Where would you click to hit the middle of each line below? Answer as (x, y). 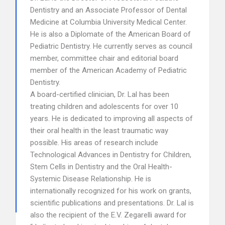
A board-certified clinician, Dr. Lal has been (100, 94)
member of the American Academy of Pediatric (108, 70)
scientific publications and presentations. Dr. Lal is (112, 203)
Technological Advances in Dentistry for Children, (111, 155)
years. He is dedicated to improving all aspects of (111, 119)
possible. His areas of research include (94, 143)
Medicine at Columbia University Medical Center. (108, 22)
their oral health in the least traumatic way (99, 131)
